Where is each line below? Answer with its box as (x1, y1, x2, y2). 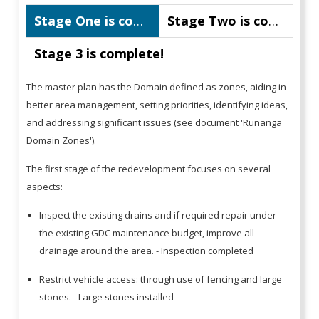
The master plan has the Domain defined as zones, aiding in (26, 80, 287, 93)
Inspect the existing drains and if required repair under (39, 208, 277, 221)
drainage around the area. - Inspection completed (39, 244, 256, 257)
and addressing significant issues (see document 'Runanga (26, 115, 283, 129)
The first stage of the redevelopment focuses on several (26, 162, 271, 175)
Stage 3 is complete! (34, 44, 164, 62)
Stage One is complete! (133, 11, 144, 29)
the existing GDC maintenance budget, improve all (39, 226, 255, 239)
